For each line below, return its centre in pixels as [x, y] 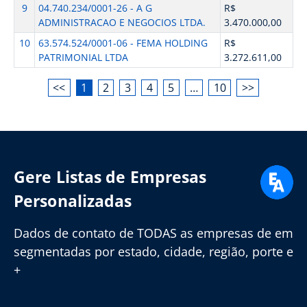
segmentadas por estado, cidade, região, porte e [153, 251]
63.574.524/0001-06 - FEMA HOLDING [123, 43]
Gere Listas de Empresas [110, 177]
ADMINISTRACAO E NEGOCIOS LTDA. [122, 22]
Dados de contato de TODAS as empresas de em [153, 233]
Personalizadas [73, 201]
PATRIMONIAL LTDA [83, 57]
